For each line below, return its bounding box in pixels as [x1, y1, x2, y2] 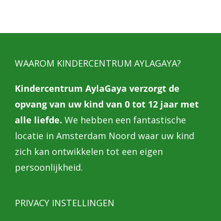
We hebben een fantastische [62, 114, 186, 126]
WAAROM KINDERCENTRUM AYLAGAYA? [15, 57, 181, 69]
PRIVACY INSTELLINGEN [15, 197, 114, 209]
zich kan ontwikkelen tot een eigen [15, 146, 163, 157]
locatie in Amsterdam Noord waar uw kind [15, 130, 194, 142]
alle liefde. [15, 114, 62, 126]
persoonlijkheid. [15, 161, 83, 173]
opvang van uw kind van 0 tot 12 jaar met [15, 98, 199, 110]
